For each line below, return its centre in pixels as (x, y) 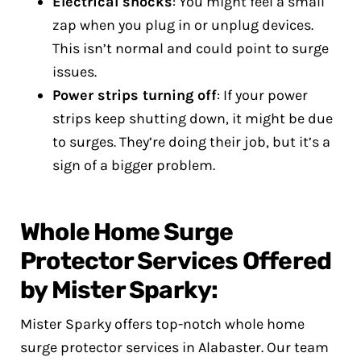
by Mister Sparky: (119, 290)
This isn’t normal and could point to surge (191, 48)
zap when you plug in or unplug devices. (183, 25)
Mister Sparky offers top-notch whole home (162, 324)
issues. (75, 72)
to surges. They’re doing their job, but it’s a (191, 142)
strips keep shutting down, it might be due (193, 118)
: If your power (262, 95)
